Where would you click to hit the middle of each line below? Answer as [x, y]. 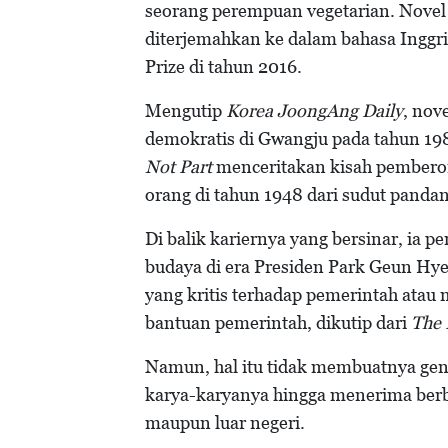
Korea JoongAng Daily [314, 111]
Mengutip [185, 111]
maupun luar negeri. [227, 423]
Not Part [178, 167]
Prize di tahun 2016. [225, 67]
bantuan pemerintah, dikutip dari [278, 323]
